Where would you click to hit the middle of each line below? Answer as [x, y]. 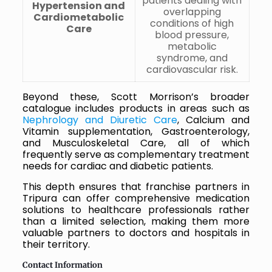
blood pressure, [192, 35]
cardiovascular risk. [192, 69]
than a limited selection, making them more [136, 221]
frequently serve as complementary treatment [136, 154]
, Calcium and [214, 120]
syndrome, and [192, 58]
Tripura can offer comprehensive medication [136, 198]
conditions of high [192, 23]
